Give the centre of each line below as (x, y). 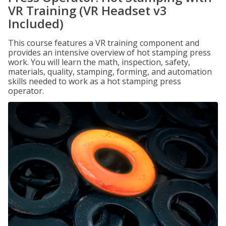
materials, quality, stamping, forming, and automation (110, 72)
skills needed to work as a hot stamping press (95, 81)
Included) (36, 23)
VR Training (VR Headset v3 (88, 10)
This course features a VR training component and (104, 43)
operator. (26, 91)
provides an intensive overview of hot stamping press (109, 52)
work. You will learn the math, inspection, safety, (99, 62)
